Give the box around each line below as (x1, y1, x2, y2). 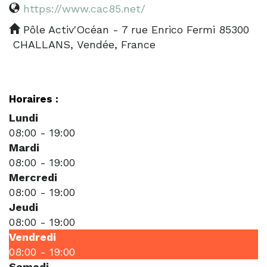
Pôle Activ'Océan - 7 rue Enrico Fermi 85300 (20, 23, 249, 36)
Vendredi (9, 230, 56, 243)
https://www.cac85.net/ (23, 2, 145, 15)
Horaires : (9, 92, 58, 105)
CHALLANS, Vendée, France (9, 38, 156, 51)
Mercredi (9, 170, 57, 184)
